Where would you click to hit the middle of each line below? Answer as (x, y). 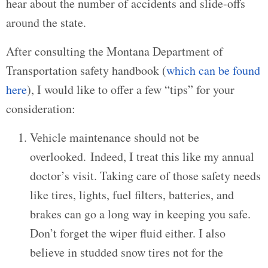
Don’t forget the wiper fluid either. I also (128, 233)
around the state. (46, 22)
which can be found (213, 70)
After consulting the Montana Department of (115, 51)
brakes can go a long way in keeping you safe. (140, 214)
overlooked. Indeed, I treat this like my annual (142, 156)
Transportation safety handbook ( (86, 70)
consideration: (41, 109)
